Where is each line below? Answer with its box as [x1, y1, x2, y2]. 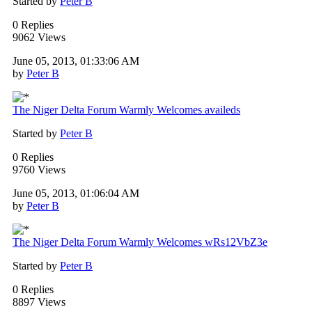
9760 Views [13, 164, 65, 176]
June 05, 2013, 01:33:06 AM [13, 55, 139, 68]
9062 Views [13, 31, 65, 44]
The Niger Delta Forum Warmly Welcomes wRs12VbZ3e [13, 236, 267, 249]
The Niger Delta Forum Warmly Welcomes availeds [13, 104, 240, 116]
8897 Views [13, 296, 65, 309]
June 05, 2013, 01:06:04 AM [13, 187, 139, 200]
